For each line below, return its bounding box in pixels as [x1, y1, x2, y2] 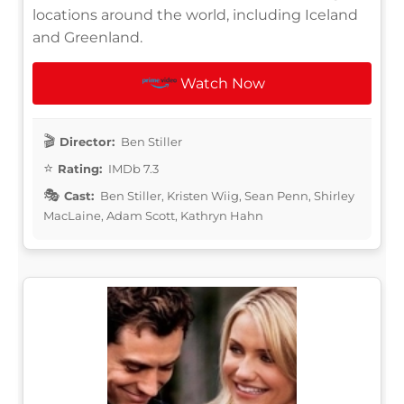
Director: [60, 133, 115, 149]
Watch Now [180, 74, 266, 92]
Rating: [58, 161, 102, 176]
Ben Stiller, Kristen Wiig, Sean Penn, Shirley [97, 188, 354, 203]
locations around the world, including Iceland [32, 5, 358, 23]
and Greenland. [32, 28, 142, 46]
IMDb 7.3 [106, 161, 159, 176]
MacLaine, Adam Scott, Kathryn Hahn [43, 207, 263, 223]
